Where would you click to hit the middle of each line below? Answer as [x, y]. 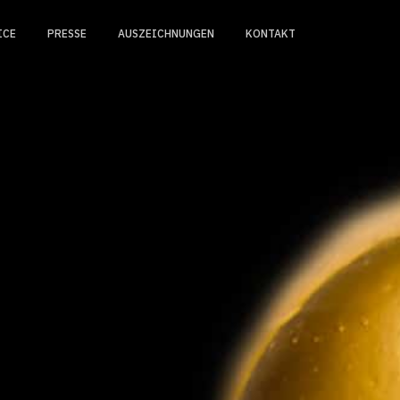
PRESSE [67, 33]
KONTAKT [271, 33]
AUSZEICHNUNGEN [166, 33]
